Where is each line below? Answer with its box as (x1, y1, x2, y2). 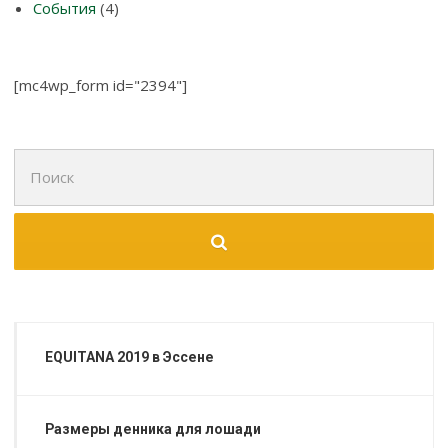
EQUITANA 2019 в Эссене (45, 348, 215, 365)
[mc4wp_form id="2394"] (14, 74, 188, 95)
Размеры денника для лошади (45, 421, 262, 438)
